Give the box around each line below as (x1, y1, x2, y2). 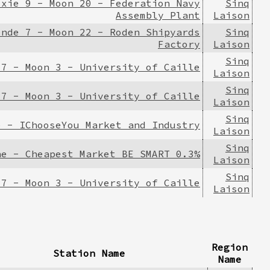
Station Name (52, 246, 125, 259)
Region (212, 240, 248, 253)
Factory (158, 37, 200, 50)
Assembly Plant (116, 8, 200, 21)
